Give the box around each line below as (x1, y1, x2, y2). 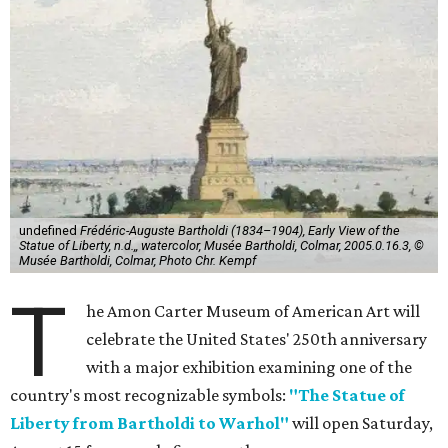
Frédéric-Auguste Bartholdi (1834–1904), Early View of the (79, 223, 400, 239)
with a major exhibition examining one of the (86, 357, 413, 378)
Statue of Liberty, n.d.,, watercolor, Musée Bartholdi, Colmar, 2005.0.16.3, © (18, 238, 424, 254)
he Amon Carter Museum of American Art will (86, 301, 421, 322)
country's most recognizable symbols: (10, 385, 289, 406)
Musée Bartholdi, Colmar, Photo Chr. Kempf (18, 253, 256, 269)
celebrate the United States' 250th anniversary (86, 329, 428, 350)
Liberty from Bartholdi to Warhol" (10, 413, 289, 434)
